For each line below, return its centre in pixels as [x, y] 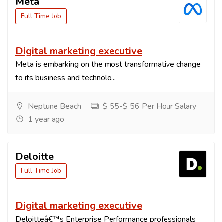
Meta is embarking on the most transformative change [108, 64]
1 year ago [45, 119]
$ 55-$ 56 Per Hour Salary [148, 106]
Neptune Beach [54, 106]
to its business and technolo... [66, 78]
